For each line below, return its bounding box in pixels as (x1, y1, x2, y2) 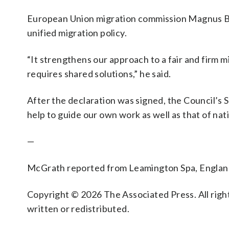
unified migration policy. (27, 27, 127, 38)
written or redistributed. (27, 203, 129, 214)
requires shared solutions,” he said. (27, 68, 171, 79)
